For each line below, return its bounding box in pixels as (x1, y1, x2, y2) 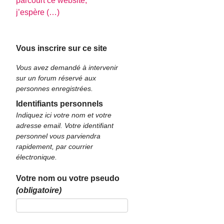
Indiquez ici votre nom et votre (16, 110, 112, 119)
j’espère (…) (16, 8, 60, 17)
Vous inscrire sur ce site (16, 44, 107, 53)
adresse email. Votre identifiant (16, 121, 114, 129)
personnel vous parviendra (16, 131, 101, 140)
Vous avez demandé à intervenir (16, 63, 118, 72)
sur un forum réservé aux (16, 74, 59, 82)
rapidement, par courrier (16, 142, 93, 150)
